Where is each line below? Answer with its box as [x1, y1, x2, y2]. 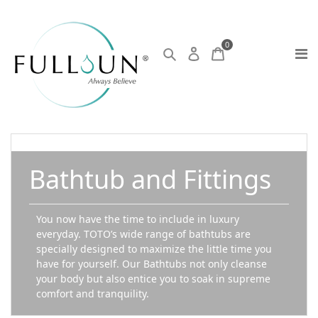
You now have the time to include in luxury [36, 212, 239, 226]
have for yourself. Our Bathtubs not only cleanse [36, 257, 267, 270]
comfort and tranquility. [36, 287, 149, 300]
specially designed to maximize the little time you [36, 242, 272, 256]
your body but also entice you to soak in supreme [36, 272, 270, 285]
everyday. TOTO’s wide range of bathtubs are [36, 227, 251, 241]
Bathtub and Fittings [29, 162, 271, 197]
